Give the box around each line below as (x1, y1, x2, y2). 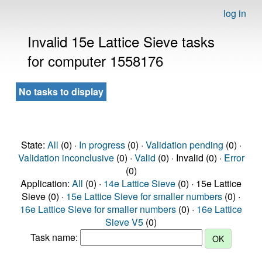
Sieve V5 (105, 215, 143, 229)
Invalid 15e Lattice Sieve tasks (27, 31, 215, 51)
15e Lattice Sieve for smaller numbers (66, 189, 222, 203)
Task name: (30, 230, 80, 244)
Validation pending (145, 138, 223, 151)
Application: (20, 177, 72, 190)
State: (20, 138, 47, 151)
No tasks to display (19, 85, 104, 98)
